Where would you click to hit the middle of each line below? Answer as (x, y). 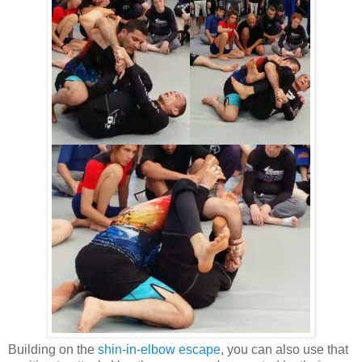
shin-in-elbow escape (159, 349)
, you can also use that (284, 349)
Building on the (53, 349)
